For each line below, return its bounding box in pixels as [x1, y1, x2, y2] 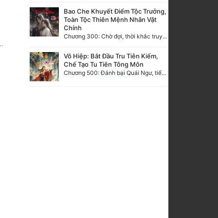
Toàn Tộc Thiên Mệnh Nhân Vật [64, 15, 157, 23]
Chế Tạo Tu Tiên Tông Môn [64, 60, 144, 68]
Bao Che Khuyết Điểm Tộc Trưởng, [64, 7, 166, 15]
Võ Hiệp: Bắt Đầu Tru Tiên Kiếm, [64, 52, 158, 60]
